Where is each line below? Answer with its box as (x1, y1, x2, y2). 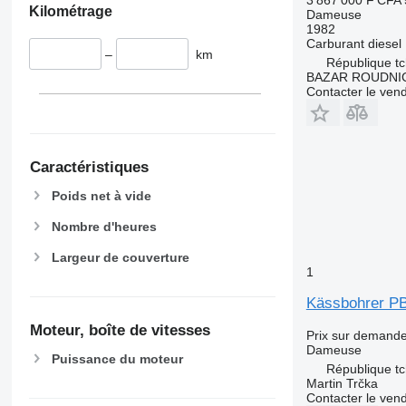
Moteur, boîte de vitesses (29, 321, 210, 339)
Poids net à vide (51, 188, 151, 204)
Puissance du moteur (51, 351, 183, 366)
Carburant (305, 35, 364, 51)
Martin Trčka (305, 375, 378, 391)
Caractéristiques (29, 159, 149, 177)
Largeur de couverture (51, 250, 189, 266)
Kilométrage (28, 3, 112, 19)
